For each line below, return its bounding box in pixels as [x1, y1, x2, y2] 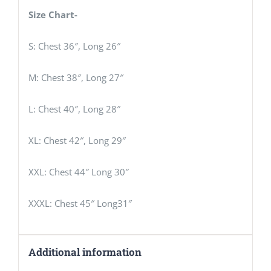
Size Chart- [28, 8, 77, 21]
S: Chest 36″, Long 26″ [28, 39, 120, 52]
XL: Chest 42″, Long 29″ [28, 134, 126, 146]
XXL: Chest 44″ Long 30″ [28, 165, 129, 178]
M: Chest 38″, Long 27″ [28, 71, 123, 83]
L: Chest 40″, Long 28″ [28, 102, 120, 115]
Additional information [28, 244, 142, 259]
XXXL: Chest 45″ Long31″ [28, 197, 132, 209]
